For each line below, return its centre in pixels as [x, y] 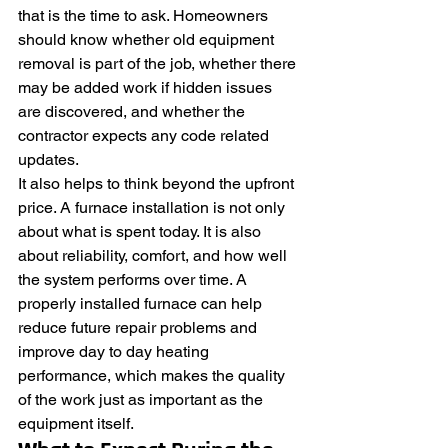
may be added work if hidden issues [147, 87]
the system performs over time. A [134, 279]
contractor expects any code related [145, 135]
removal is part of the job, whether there [159, 63]
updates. [48, 159]
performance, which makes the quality [153, 375]
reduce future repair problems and [139, 327]
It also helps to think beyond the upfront [158, 183]
